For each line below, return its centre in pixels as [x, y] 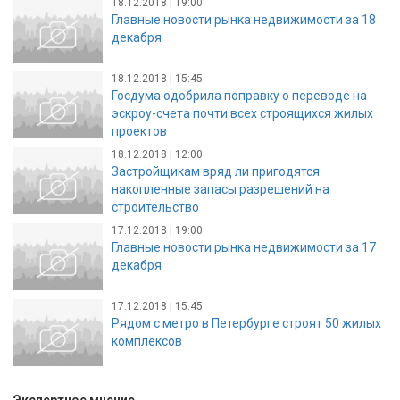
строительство [155, 207]
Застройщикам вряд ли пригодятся [216, 171]
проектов [139, 131]
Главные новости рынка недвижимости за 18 [244, 19]
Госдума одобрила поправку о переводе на [239, 95]
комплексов [147, 341]
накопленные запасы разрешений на [221, 189]
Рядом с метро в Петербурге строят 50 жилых [246, 323]
